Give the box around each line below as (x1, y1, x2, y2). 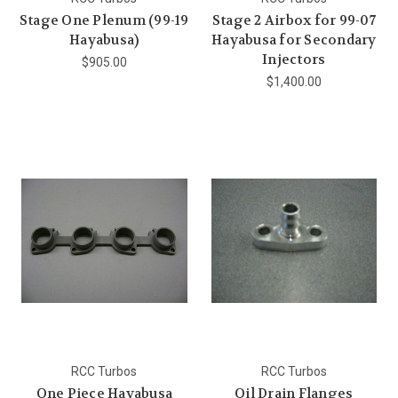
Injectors (262, 51, 326, 69)
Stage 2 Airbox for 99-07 (211, 12, 376, 30)
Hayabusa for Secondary (211, 31, 377, 50)
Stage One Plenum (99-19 (19, 12, 189, 30)
